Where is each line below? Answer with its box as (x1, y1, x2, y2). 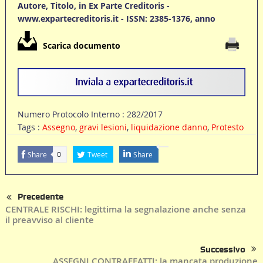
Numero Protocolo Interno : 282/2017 (17, 109, 163, 120)
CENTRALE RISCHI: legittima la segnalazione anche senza (5, 203, 246, 215)
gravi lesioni (79, 122, 127, 133)
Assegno (42, 122, 75, 133)
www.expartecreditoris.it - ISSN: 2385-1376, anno (17, 12, 215, 24)
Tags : (17, 122, 42, 133)
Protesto (211, 122, 244, 133)
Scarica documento (42, 40, 120, 52)
